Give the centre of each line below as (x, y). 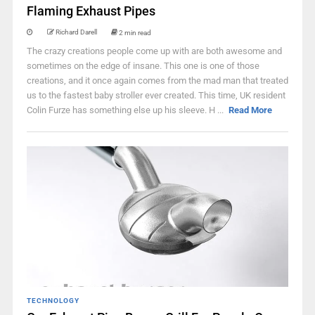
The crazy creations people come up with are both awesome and (154, 51)
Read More (251, 110)
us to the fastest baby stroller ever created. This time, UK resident (156, 95)
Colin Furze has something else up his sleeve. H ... (126, 110)
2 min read (135, 32)
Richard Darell (76, 32)
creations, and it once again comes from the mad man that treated (157, 81)
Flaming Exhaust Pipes (91, 11)
